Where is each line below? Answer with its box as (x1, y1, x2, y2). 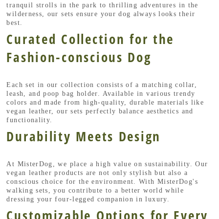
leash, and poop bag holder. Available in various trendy (6, 90, 196, 98)
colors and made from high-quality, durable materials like (6, 99, 204, 107)
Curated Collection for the (6, 30, 175, 48)
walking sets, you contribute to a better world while (6, 187, 184, 195)
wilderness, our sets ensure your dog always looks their (6, 10, 196, 18)
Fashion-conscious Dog (6, 48, 152, 66)
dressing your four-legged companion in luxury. (6, 196, 170, 203)
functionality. (6, 116, 53, 124)
